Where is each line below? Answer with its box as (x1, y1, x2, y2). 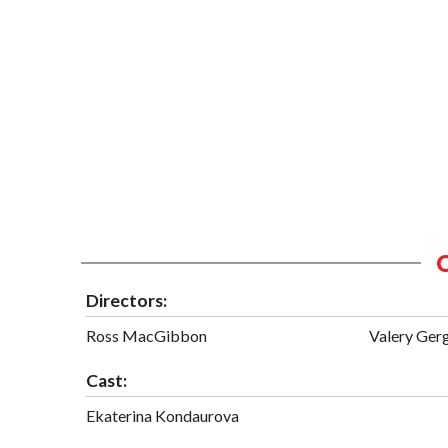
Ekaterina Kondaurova (86, 405, 239, 425)
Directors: (86, 289, 167, 311)
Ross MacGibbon (86, 325, 207, 345)
